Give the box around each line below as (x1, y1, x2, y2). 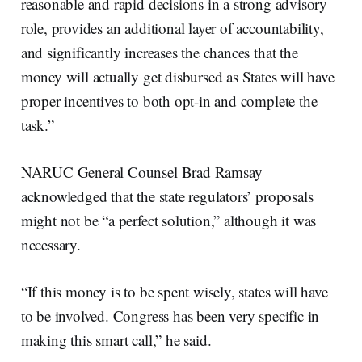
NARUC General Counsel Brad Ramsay (20, 161, 263, 182)
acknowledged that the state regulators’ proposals (20, 185, 314, 206)
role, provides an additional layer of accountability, (20, 17, 324, 38)
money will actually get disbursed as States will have (20, 65, 335, 86)
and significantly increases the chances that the (20, 41, 298, 62)
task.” (20, 114, 54, 135)
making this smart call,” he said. (20, 329, 212, 350)
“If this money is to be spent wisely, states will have (20, 280, 328, 301)
